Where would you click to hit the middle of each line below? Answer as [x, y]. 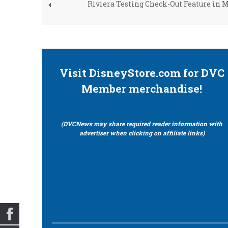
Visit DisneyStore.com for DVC [142, 73]
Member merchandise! [142, 89]
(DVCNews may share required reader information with [142, 124]
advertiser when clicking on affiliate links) [142, 133]
